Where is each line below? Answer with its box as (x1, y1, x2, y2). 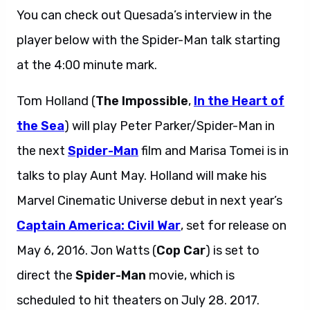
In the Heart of (194, 93, 284, 109)
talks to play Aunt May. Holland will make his (17, 167, 266, 183)
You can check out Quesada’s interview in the (17, 7, 272, 23)
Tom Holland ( (17, 93, 95, 109)
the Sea (17, 118, 64, 134)
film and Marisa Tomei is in (138, 143, 289, 158)
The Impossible (95, 93, 188, 109)
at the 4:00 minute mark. (17, 57, 157, 73)
